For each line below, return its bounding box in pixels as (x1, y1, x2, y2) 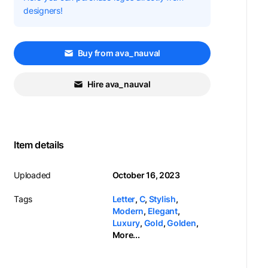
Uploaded (14, 170, 51, 180)
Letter (112, 194, 136, 204)
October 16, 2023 (112, 170, 180, 180)
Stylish (148, 194, 176, 204)
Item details (14, 139, 64, 151)
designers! (23, 5, 63, 16)
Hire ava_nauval (87, 79, 151, 89)
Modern (112, 206, 144, 216)
